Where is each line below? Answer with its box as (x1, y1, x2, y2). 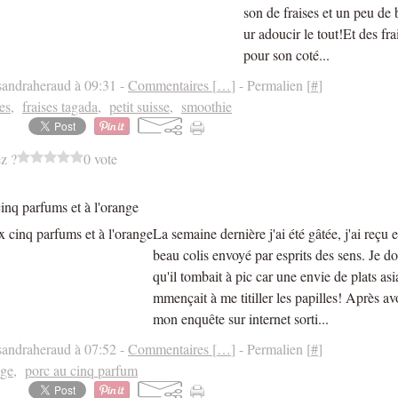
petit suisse (109, 97, 170, 115)
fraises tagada (22, 97, 98, 115)
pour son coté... (243, 45, 330, 64)
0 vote (84, 149, 117, 168)
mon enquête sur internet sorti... (153, 309, 329, 328)
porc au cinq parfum (25, 361, 138, 379)
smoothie (181, 97, 232, 115)
